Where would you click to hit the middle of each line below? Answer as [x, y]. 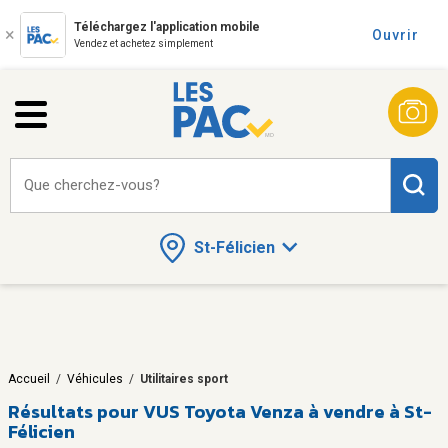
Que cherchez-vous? [92, 185]
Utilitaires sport [184, 378]
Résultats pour [73, 411]
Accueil [29, 378]
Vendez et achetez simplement [143, 43]
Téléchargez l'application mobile [167, 27]
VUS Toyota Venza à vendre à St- [287, 411]
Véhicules [95, 378]
